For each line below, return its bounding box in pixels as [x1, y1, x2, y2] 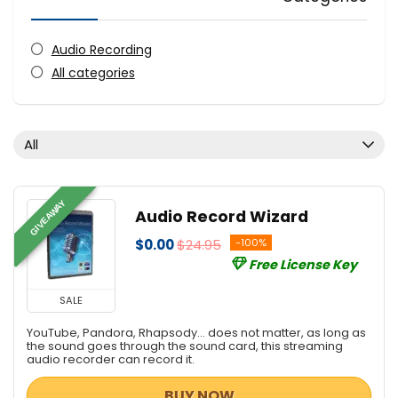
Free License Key [249, 255, 357, 274]
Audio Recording [51, 40, 152, 59]
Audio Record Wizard [135, 205, 308, 227]
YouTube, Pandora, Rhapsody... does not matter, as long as [27, 324, 366, 340]
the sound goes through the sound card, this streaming [27, 338, 343, 354]
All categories [51, 63, 135, 82]
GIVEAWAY [28, 196, 68, 237]
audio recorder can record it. [27, 351, 195, 367]
